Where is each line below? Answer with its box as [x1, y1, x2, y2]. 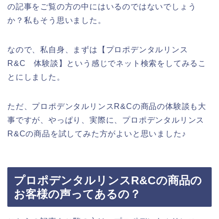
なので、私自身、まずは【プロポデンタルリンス [7, 45, 188, 54]
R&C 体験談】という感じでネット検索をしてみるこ [7, 59, 206, 67]
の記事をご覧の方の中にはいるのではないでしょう [7, 2, 197, 11]
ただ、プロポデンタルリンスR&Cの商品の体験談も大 [7, 102, 206, 110]
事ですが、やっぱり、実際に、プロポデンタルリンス [7, 115, 205, 124]
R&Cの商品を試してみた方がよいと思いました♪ [7, 129, 186, 138]
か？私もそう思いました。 [7, 16, 106, 24]
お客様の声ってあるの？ [14, 188, 141, 201]
